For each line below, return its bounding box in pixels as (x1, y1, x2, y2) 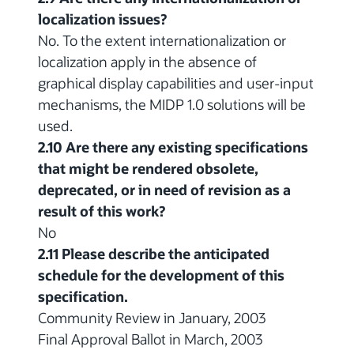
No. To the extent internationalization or (38, 30, 286, 50)
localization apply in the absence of (38, 51, 257, 71)
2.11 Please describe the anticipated (38, 243, 269, 263)
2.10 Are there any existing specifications (38, 137, 308, 156)
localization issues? (38, 9, 167, 28)
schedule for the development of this (38, 265, 284, 284)
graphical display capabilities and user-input (38, 73, 314, 92)
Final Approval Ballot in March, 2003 (38, 329, 262, 348)
